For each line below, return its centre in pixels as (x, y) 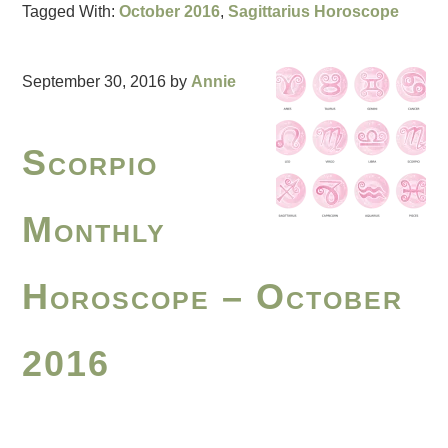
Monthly (94, 230)
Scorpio (90, 163)
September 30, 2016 (94, 82)
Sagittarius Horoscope (314, 12)
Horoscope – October (213, 297)
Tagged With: (71, 12)
